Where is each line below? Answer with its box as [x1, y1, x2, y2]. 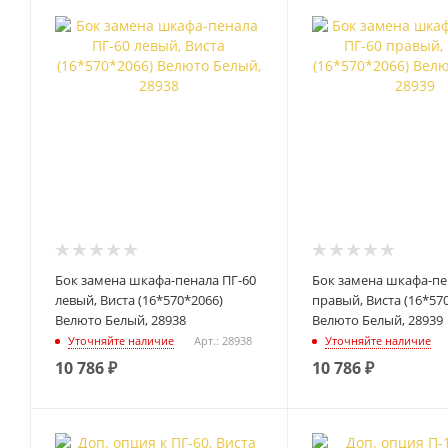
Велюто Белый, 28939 [311, 310, 443, 329]
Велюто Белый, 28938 [55, 310, 186, 329]
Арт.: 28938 [194, 333, 252, 349]
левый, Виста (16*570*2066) [55, 290, 223, 309]
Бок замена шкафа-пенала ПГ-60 [55, 270, 256, 289]
